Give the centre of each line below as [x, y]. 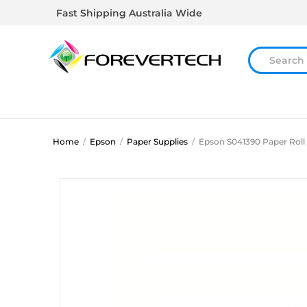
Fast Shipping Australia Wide [129, 13]
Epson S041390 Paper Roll [252, 142]
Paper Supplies [157, 142]
